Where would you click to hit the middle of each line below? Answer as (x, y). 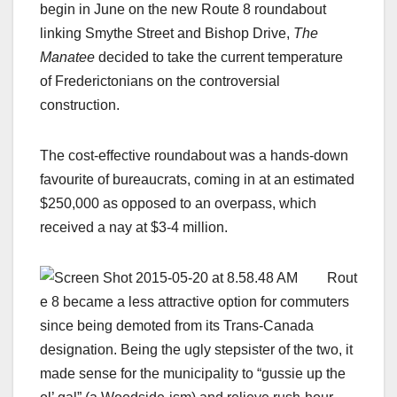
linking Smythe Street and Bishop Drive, (167, 33)
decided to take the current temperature (219, 57)
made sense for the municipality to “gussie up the (193, 373)
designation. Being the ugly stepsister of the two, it (196, 349)
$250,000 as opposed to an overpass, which (178, 203)
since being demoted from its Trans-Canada (177, 325)
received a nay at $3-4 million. (134, 227)
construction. (80, 105)
